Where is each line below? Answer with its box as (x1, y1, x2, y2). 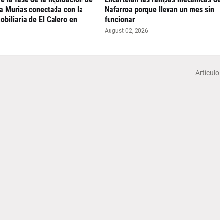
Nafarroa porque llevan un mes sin (104, 5, 214, 14)
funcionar (104, 15, 135, 24)
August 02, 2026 (104, 27, 148, 34)
